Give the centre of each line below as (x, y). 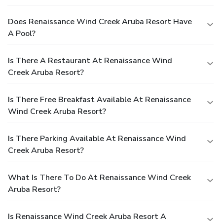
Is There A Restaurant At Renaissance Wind (90, 60)
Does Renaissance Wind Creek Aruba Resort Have (100, 21)
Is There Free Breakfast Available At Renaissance (99, 99)
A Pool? (22, 33)
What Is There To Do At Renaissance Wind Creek (99, 177)
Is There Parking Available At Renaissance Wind (97, 138)
